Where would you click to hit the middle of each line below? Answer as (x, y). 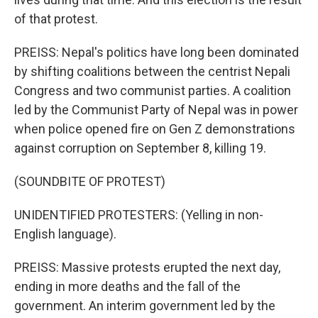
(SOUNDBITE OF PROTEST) (90, 181)
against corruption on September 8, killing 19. (140, 148)
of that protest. (56, 19)
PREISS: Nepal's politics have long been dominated (157, 52)
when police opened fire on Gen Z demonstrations (155, 129)
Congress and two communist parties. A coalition (153, 91)
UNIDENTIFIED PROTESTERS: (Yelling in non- (139, 215)
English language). (65, 234)
